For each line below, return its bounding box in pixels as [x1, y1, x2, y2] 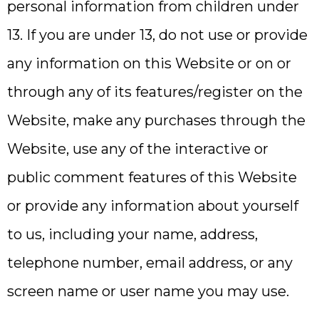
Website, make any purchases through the [7, 112, 305, 129]
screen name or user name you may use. [7, 283, 289, 300]
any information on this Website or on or [7, 55, 291, 72]
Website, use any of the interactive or [7, 140, 268, 157]
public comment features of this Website [7, 169, 297, 186]
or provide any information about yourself [7, 197, 298, 214]
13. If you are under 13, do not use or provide [7, 26, 308, 43]
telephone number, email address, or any [7, 254, 293, 271]
